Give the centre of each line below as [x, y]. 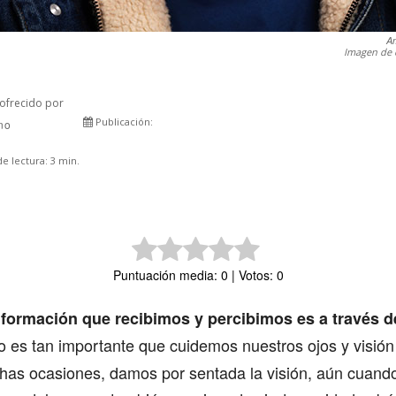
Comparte [267, 127]
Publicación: [123, 122]
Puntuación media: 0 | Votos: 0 [198, 275]
